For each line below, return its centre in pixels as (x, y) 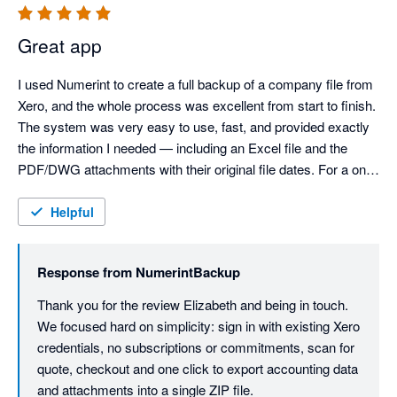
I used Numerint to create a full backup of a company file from (195, 84)
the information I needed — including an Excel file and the (183, 148)
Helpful (72, 212)
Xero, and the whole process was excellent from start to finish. (197, 105)
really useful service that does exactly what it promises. (177, 212)
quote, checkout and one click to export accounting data (198, 369)
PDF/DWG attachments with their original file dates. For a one (195, 169)
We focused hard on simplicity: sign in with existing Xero (198, 326)
